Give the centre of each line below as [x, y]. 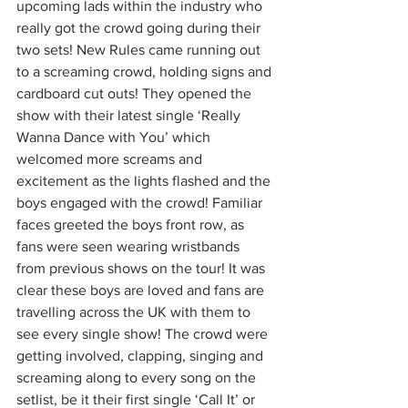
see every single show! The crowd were [144, 334]
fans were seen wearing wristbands [130, 246]
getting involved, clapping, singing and [142, 356]
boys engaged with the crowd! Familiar [141, 203]
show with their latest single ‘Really [130, 115]
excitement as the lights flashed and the [145, 181]
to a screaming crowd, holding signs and [146, 71]
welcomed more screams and [111, 159]
